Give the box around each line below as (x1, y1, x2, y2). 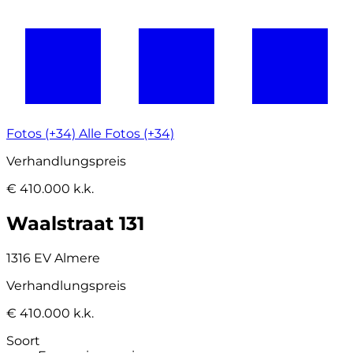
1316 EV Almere (6, 250, 100, 266)
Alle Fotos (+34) (79, 126, 174, 141)
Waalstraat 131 (6, 211, 144, 235)
